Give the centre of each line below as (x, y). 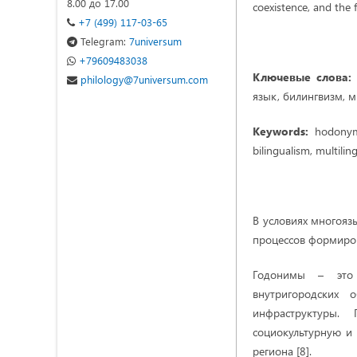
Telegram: (103, 41)
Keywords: (280, 131)
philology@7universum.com (143, 79)
